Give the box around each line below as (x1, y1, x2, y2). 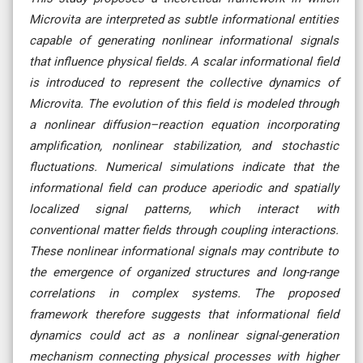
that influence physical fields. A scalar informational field (29, 53, 339, 69)
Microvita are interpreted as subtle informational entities (29, 11, 339, 27)
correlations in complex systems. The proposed (29, 285, 339, 301)
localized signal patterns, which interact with (29, 201, 339, 216)
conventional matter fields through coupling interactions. (29, 222, 339, 237)
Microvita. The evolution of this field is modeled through (29, 96, 339, 111)
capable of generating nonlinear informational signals (29, 32, 339, 48)
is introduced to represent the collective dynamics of (29, 75, 339, 90)
